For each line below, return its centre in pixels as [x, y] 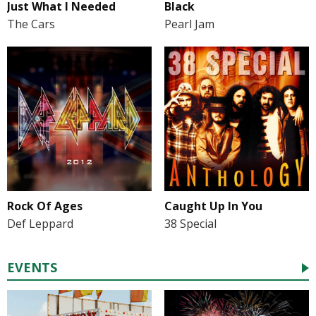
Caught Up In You [213, 206]
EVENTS [32, 268]
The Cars [31, 24]
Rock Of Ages [45, 206]
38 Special [190, 224]
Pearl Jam [189, 24]
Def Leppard [40, 224]
